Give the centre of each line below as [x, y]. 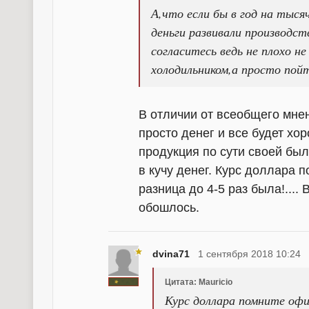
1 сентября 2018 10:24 [249, 254]
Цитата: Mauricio [199, 282]
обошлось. [169, 208]
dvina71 [171, 254]
